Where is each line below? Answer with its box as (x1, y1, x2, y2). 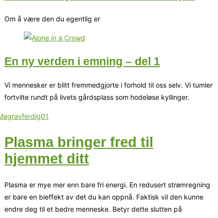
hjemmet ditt (4, 151, 89, 167)
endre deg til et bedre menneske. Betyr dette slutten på (4, 205, 182, 214)
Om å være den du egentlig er (4, 14, 100, 23)
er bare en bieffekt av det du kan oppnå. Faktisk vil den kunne (4, 193, 203, 201)
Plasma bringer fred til (4, 134, 153, 150)
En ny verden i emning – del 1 (4, 54, 160, 68)
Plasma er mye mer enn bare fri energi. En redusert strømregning (4, 181, 210, 189)
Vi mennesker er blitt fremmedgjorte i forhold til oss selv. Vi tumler (4, 81, 213, 90)
